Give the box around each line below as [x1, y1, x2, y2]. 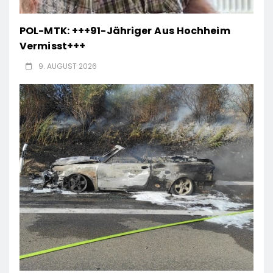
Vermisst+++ [19, 38, 86, 53]
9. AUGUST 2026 [38, 60, 97, 71]
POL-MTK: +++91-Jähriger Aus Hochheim [19, 23, 230, 38]
